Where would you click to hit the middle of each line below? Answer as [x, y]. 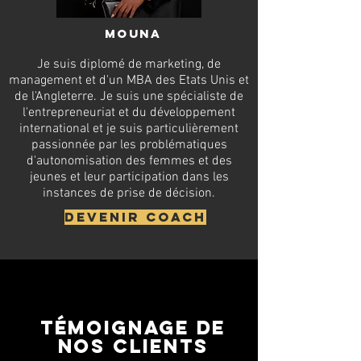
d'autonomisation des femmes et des [129, 161]
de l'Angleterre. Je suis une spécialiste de [129, 97]
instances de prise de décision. [129, 193]
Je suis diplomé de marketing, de [129, 64]
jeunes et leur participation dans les [129, 177]
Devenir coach [135, 217]
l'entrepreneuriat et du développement [129, 113]
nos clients [133, 346]
